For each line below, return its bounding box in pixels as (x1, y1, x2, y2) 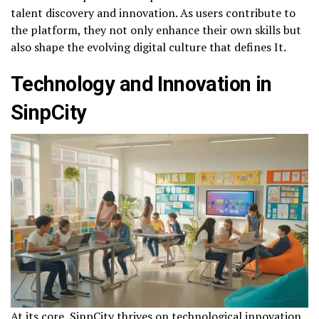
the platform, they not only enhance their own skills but (11, 22, 301, 38)
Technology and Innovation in (11, 72, 272, 97)
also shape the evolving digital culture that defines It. (11, 39, 286, 56)
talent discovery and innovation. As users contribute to (11, 5, 296, 21)
